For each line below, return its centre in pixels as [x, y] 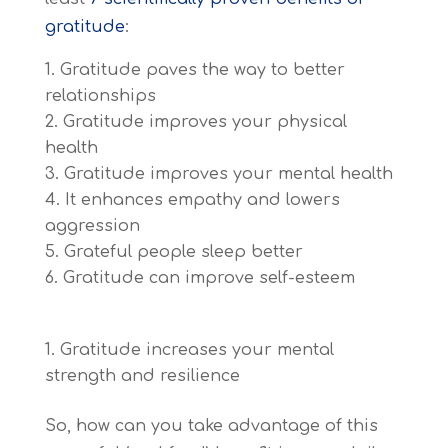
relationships [100, 96]
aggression [92, 226]
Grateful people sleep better [183, 252]
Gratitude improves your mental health [228, 174]
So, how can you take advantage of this [211, 426]
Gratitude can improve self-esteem [208, 278]
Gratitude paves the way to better [202, 70]
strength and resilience [142, 376]
